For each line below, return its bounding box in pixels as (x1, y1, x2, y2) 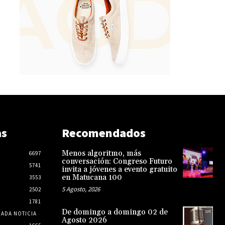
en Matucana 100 (61, 173, 122, 183)
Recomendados (61, 125, 146, 141)
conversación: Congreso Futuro (61, 157, 172, 167)
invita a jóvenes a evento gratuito (61, 165, 177, 175)
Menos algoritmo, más (61, 149, 141, 159)
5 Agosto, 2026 (61, 185, 100, 194)
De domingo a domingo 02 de (61, 207, 168, 217)
